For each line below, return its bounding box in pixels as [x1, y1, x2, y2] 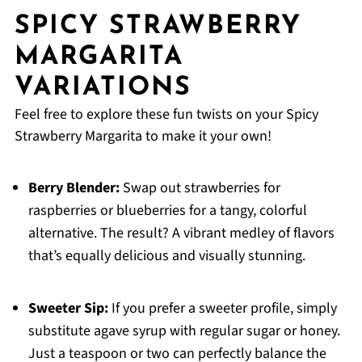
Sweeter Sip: [27, 298, 108, 319]
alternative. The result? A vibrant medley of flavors [27, 223, 335, 244]
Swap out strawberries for [119, 178, 280, 199]
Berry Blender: [27, 178, 120, 199]
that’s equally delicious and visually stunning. [27, 246, 305, 267]
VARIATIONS [14, 75, 192, 102]
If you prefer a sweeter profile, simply [107, 298, 337, 319]
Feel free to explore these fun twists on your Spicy [14, 104, 318, 125]
